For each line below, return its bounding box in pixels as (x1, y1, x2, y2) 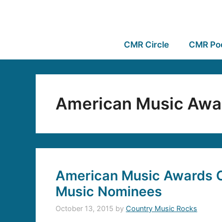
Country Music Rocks (126, 204, 197, 213)
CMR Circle (123, 40, 169, 50)
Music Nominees (55, 183, 162, 200)
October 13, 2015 (55, 204, 113, 213)
